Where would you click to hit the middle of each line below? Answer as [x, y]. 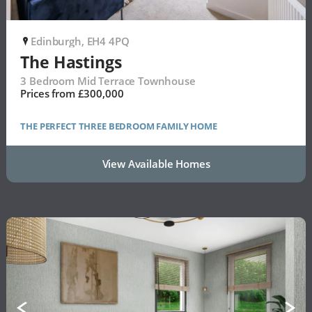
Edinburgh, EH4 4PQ [80, 41]
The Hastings [71, 62]
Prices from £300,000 [72, 93]
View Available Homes [156, 163]
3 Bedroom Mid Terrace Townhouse [108, 80]
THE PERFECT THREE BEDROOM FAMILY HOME [119, 126]
